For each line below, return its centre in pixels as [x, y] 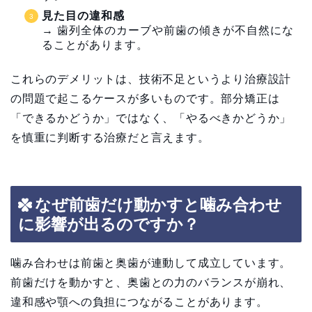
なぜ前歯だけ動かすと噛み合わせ [158, 204]
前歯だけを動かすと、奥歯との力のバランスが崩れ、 [151, 282]
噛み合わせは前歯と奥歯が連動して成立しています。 [151, 263]
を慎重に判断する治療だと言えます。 [110, 138]
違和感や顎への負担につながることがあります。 [139, 302]
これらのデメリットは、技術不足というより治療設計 [151, 79]
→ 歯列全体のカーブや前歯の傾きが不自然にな [168, 31]
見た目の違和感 [83, 16]
